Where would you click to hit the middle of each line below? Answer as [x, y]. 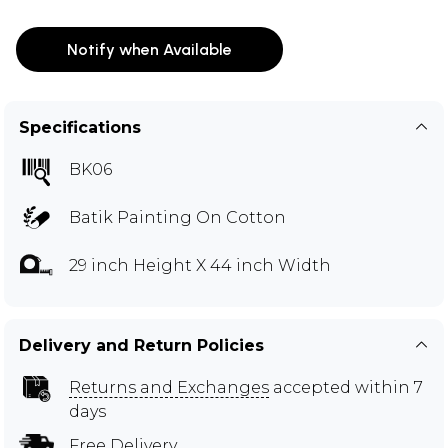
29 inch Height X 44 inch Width [200, 265]
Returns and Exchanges [169, 387]
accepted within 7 [346, 387]
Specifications [80, 127]
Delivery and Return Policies [141, 345]
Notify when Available [149, 49]
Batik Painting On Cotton [177, 217]
